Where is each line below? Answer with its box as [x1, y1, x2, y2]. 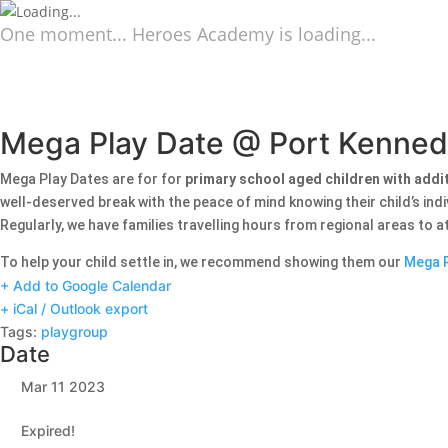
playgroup [41, 323, 108, 340]
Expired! [21, 422, 75, 439]
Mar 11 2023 [21, 378, 105, 395]
